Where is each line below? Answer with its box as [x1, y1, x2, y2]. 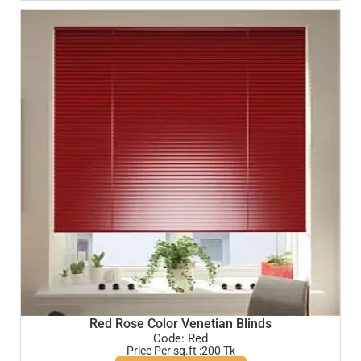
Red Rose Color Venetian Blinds [89, 316, 272, 332]
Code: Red [153, 331, 208, 346]
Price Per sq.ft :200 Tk [126, 344, 235, 358]
